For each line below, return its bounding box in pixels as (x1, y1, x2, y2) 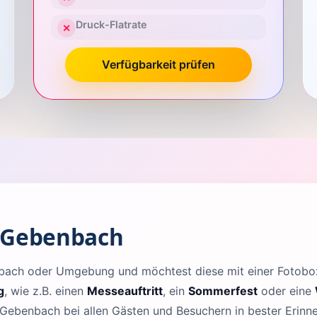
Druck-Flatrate (75, 18, 147, 31)
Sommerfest (188, 283, 258, 298)
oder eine (258, 283, 315, 298)
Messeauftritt (87, 283, 163, 298)
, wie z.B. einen (4, 283, 87, 298)
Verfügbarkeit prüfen (101, 57, 215, 71)
